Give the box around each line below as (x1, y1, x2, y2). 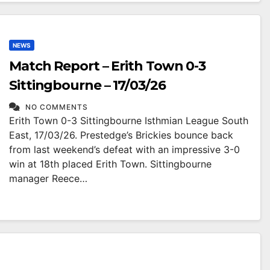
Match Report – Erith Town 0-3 (9, 58, 206, 74)
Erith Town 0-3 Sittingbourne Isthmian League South (9, 115, 248, 127)
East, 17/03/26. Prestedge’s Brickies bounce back (9, 129, 233, 141)
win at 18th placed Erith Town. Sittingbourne (9, 158, 212, 170)
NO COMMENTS (25, 102, 88, 111)
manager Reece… (9, 172, 87, 184)
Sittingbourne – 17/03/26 (113, 77, 166, 93)
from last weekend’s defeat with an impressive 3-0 (9, 143, 240, 155)
